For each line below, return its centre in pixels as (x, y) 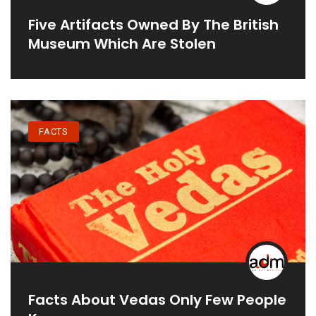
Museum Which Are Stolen (122, 44)
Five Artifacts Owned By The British (153, 25)
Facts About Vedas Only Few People (157, 299)
